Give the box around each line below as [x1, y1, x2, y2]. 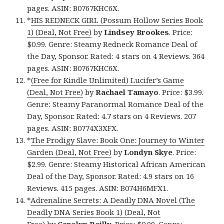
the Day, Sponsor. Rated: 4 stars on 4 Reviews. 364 [27, 51, 205, 61]
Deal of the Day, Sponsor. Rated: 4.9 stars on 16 [27, 171, 194, 181]
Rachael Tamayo [95, 87, 159, 97]
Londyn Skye [124, 147, 173, 157]
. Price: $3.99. [158, 87, 204, 97]
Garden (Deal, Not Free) [27, 147, 112, 157]
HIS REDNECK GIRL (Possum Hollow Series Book [31, 15, 203, 25]
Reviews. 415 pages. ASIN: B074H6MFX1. [27, 183, 168, 193]
